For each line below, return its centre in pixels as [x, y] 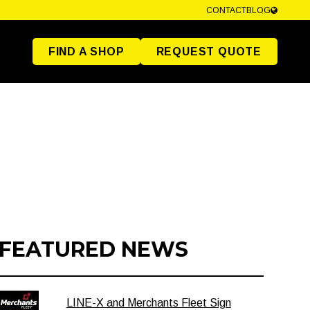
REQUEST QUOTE [209, 52]
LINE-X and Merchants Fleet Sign [148, 303]
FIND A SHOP [86, 52]
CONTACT [226, 10]
